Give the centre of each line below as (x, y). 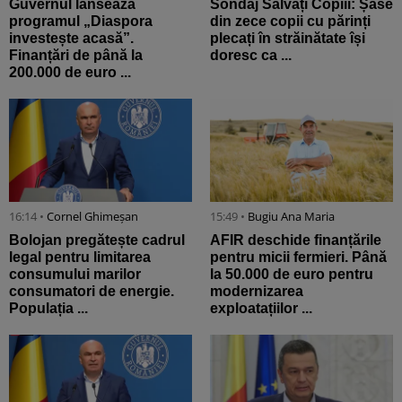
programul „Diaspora (81, 22)
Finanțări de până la (76, 56)
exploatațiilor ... (261, 308)
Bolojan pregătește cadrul (97, 240)
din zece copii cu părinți (290, 22)
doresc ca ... (251, 56)
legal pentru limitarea (80, 257)
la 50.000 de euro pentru (292, 274)
